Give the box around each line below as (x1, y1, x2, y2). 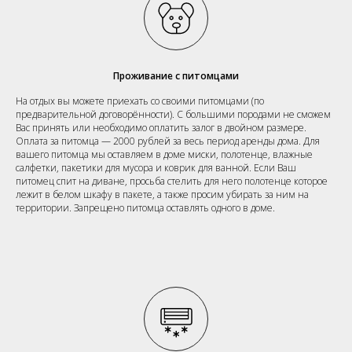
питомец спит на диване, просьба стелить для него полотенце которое (16, 174, 328, 188)
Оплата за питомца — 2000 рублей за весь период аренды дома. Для (16, 134, 320, 148)
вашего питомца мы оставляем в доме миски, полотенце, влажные (16, 147, 313, 161)
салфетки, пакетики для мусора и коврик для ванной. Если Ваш (16, 160, 296, 174)
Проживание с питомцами (113, 68, 239, 82)
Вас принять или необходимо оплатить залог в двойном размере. (16, 120, 306, 134)
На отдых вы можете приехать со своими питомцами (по (16, 93, 264, 108)
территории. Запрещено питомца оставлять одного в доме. (16, 200, 275, 214)
